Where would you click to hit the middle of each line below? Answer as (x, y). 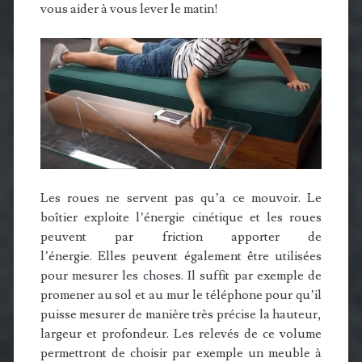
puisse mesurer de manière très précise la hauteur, (181, 314)
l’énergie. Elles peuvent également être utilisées (181, 256)
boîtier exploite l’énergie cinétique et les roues (181, 217)
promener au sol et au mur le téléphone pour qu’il (181, 295)
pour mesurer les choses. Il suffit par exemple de (181, 275)
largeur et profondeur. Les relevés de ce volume (181, 333)
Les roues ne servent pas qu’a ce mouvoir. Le (181, 198)
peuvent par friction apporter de (181, 236)
